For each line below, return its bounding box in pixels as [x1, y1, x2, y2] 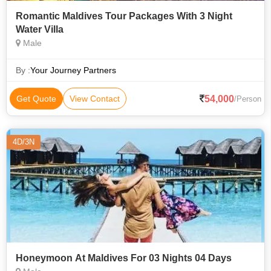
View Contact [70, 94, 120, 103]
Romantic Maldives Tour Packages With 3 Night [16, 11, 232, 21]
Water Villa [16, 24, 64, 34]
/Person [234, 94, 261, 103]
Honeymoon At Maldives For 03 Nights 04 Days [16, 253, 232, 263]
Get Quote [16, 94, 56, 103]
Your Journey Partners [30, 65, 116, 75]
